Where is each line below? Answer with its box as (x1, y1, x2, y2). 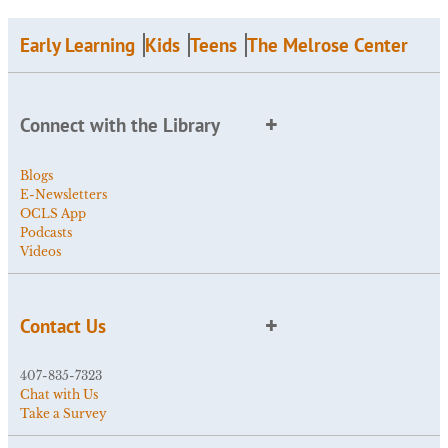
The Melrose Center (247, 33, 408, 58)
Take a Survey (20, 406, 107, 422)
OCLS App (20, 205, 86, 221)
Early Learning (20, 33, 135, 58)
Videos (20, 243, 61, 259)
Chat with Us (20, 387, 98, 403)
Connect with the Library (20, 113, 220, 138)
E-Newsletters (20, 186, 107, 202)
